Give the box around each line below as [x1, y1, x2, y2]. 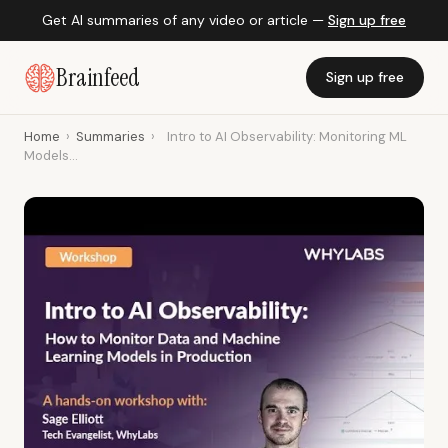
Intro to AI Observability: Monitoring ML [167, 128, 407, 145]
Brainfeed [56, 61, 140, 93]
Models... [24, 147, 78, 164]
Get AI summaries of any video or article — [42, 11, 328, 29]
